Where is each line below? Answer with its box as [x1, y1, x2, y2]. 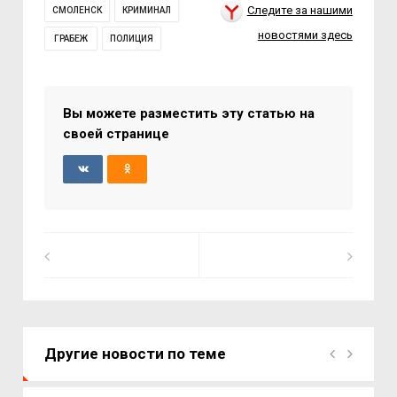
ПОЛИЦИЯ [110, 34, 154, 43]
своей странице [63, 126, 170, 142]
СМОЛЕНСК [52, 5, 103, 15]
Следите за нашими [246, 4, 353, 17]
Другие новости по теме [44, 345, 227, 362]
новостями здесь [257, 27, 353, 42]
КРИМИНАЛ [122, 5, 172, 15]
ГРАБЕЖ [54, 34, 89, 43]
